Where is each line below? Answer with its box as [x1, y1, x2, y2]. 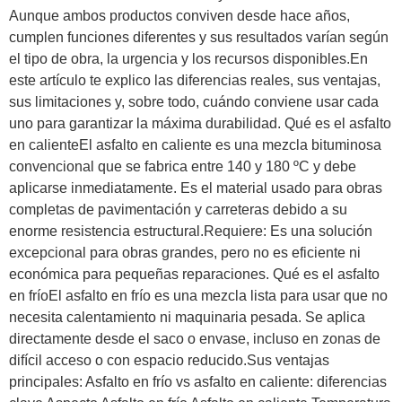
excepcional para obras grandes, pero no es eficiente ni [9, 245, 361, 260]
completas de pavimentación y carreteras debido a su [9, 202, 347, 217]
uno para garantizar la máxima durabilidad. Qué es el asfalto [9, 116, 391, 131]
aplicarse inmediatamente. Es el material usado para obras [9, 180, 382, 196]
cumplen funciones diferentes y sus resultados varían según [9, 30, 389, 45]
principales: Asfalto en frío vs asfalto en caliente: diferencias [9, 374, 387, 389]
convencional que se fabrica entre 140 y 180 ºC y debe [9, 159, 356, 174]
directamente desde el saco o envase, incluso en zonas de [9, 331, 380, 346]
